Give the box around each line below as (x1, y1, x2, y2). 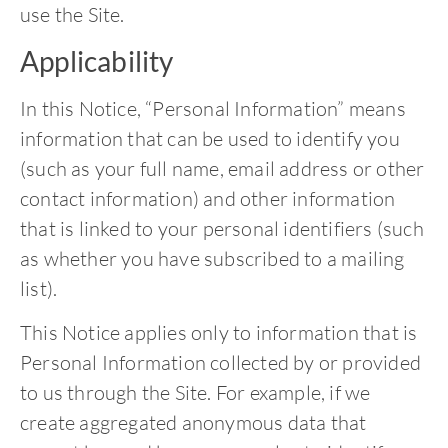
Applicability (20, 43, 174, 78)
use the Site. (20, 2, 125, 28)
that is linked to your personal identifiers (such (20, 215, 424, 241)
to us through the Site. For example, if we (20, 379, 371, 405)
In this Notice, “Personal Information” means (20, 95, 406, 121)
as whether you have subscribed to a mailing (20, 245, 405, 271)
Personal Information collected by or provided (20, 349, 422, 375)
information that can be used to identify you (20, 125, 400, 151)
